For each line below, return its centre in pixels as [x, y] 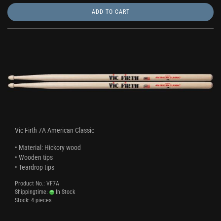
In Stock [65, 192]
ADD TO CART [110, 12]
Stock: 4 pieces [33, 200]
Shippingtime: [32, 192]
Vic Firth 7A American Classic [55, 130]
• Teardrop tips [35, 167]
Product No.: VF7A [37, 184]
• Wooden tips [34, 157]
